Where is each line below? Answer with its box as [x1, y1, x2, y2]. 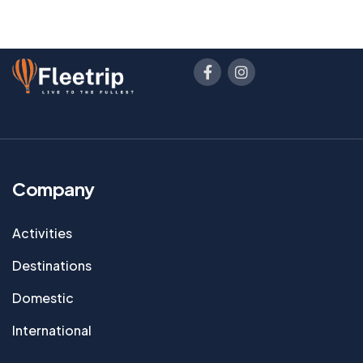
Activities [12, 224, 72, 241]
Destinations [12, 256, 92, 274]
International [12, 321, 92, 339]
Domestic [12, 288, 74, 306]
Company [12, 177, 95, 200]
